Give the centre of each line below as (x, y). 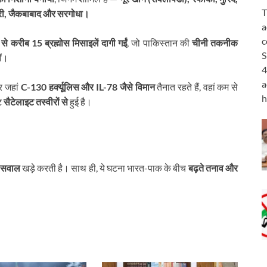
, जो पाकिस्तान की (159, 42)
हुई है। (80, 101)
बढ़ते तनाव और (213, 168)
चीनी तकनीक (215, 42)
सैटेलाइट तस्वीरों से (36, 101)
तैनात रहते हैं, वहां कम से (196, 86)
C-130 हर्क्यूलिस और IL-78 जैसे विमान (88, 86)
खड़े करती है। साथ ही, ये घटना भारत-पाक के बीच (104, 168)
